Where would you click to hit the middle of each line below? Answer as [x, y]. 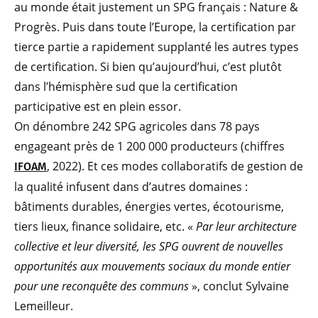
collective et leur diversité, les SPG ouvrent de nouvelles [149, 247]
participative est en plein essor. [98, 107]
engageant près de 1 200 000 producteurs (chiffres [149, 147]
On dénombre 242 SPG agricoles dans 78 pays [137, 127]
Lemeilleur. [44, 306]
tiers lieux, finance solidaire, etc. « [105, 227]
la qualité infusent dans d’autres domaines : [131, 187]
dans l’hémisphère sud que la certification [126, 87]
